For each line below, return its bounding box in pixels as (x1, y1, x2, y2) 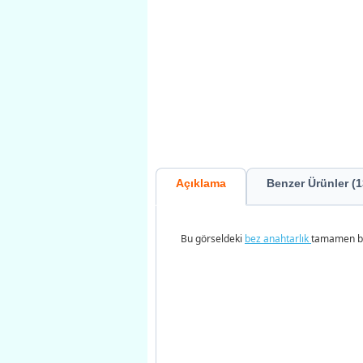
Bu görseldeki (181, 231, 245, 246)
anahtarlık (263, 231, 311, 246)
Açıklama (176, 176, 226, 190)
